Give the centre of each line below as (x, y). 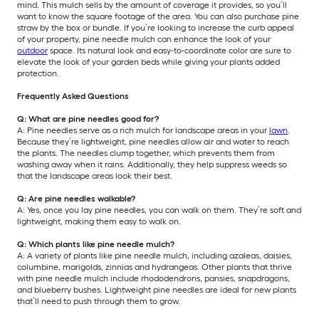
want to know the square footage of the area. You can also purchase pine (158, 16)
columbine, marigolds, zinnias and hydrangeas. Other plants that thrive (155, 267)
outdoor (32, 50)
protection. (38, 73)
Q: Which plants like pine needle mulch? (96, 244)
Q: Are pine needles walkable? (76, 198)
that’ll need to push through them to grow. (99, 301)
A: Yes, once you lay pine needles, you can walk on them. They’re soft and (159, 210)
